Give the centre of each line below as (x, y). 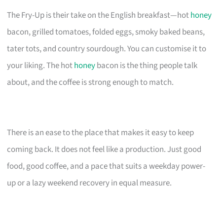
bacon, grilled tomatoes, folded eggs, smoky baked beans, (106, 32)
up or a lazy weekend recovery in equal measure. (90, 183)
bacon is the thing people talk (147, 65)
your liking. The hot (41, 65)
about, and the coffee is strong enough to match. (91, 82)
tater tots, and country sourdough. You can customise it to (107, 49)
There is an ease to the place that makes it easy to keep (101, 132)
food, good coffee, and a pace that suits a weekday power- (106, 166)
